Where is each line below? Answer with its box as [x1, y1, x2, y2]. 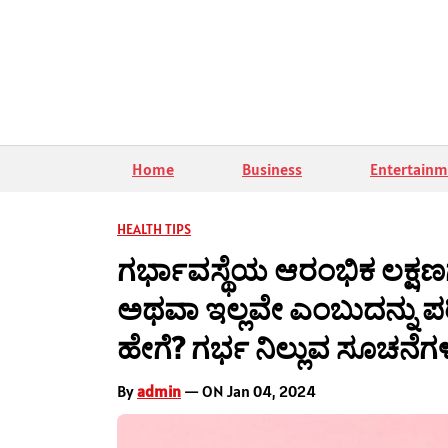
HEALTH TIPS [117, 219, 191, 238]
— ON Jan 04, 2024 [181, 380, 316, 401]
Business [242, 158, 302, 179]
